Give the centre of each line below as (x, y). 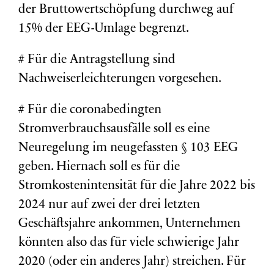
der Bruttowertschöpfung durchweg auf (126, 10)
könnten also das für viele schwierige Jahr (129, 243)
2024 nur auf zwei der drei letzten (109, 205)
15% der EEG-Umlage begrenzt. (104, 29)
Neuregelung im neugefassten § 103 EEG (128, 148)
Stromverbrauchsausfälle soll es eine (114, 129)
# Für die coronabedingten (90, 110)
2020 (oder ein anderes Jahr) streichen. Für (132, 262)
